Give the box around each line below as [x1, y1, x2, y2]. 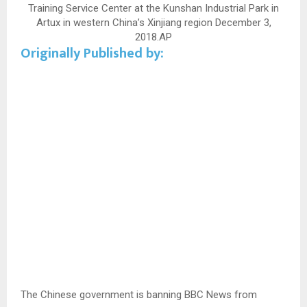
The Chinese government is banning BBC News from [21, 288, 257, 302]
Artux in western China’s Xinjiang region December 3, [36, 16, 271, 29]
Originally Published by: [21, 41, 164, 65]
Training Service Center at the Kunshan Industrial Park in [28, 1, 279, 14]
